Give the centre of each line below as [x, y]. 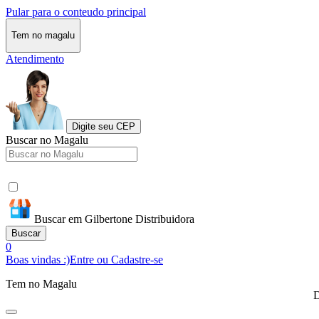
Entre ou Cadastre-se [116, 259]
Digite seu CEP [104, 126]
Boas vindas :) [38, 259]
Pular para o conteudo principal [76, 12]
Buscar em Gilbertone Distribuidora [114, 219]
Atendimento [35, 58]
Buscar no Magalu [47, 140]
